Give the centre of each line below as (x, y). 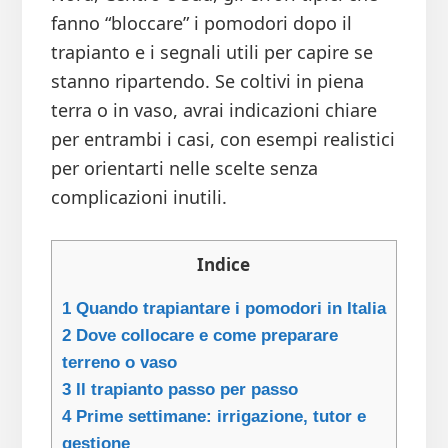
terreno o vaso (119, 363)
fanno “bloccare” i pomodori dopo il (201, 23)
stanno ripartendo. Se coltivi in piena (207, 81)
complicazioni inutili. (138, 197)
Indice (224, 265)
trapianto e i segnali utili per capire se (211, 52)
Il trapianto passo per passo (184, 390)
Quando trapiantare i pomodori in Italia (228, 309)
